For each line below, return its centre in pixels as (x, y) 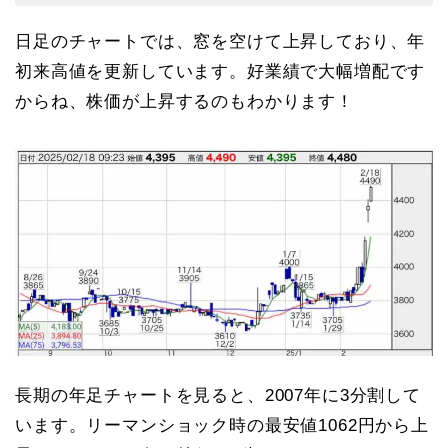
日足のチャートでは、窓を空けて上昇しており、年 (220, 41)
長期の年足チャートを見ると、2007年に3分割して (218, 395)
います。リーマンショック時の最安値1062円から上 (222, 425)
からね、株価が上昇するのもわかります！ (184, 101)
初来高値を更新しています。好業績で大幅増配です (220, 71)
